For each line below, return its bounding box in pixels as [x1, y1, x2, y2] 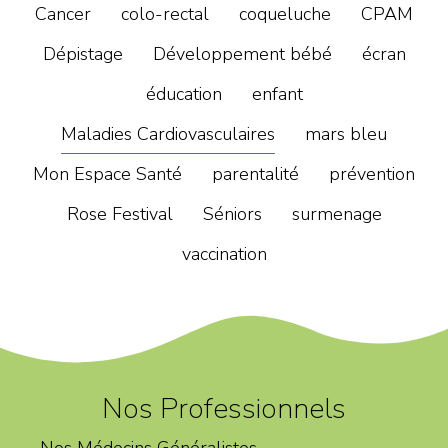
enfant [251, 81, 303, 106]
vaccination [181, 241, 267, 266]
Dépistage [42, 41, 123, 66]
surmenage [291, 201, 382, 226]
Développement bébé [152, 41, 332, 66]
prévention [329, 161, 415, 186]
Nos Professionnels [102, 388, 346, 428]
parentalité [212, 161, 299, 186]
